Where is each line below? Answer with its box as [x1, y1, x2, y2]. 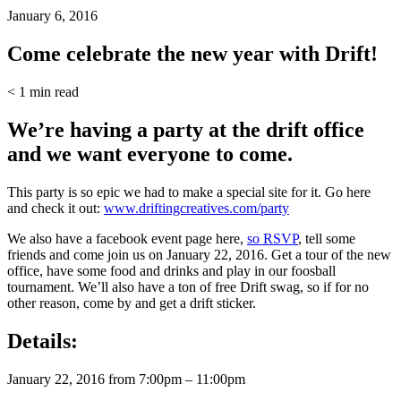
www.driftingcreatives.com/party [104, 200, 289, 216]
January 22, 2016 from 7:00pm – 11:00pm [7, 371, 245, 387]
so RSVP [247, 230, 298, 246]
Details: [7, 328, 78, 353]
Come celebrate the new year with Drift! [7, 42, 378, 65]
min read [30, 83, 79, 99]
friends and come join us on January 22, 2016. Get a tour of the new [7, 246, 391, 262]
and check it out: [7, 200, 104, 216]
